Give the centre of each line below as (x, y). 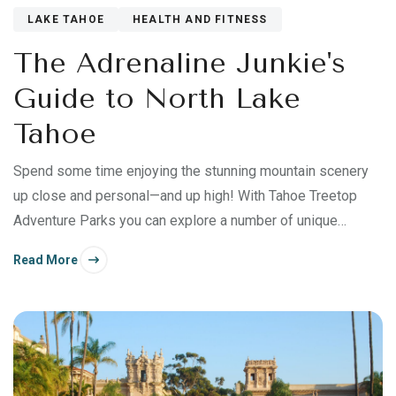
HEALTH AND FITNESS (200, 20)
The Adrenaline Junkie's (179, 64)
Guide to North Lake (157, 99)
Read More (46, 259)
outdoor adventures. (75, 246)
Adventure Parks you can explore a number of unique (175, 221)
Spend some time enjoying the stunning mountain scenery (191, 171)
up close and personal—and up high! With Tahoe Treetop (185, 196)
